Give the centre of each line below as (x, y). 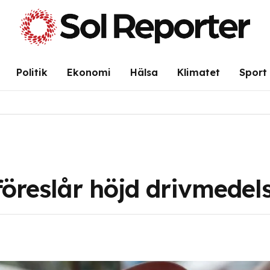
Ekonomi (89, 72)
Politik (32, 72)
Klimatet (198, 72)
